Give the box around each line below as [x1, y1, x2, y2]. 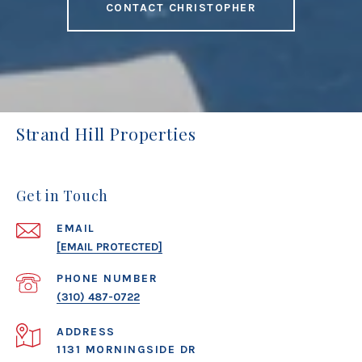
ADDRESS [57, 325, 116, 339]
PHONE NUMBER [57, 271, 158, 285]
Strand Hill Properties [16, 122, 196, 145]
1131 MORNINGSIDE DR [57, 343, 197, 356]
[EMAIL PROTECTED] [57, 240, 162, 254]
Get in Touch [16, 186, 108, 205]
